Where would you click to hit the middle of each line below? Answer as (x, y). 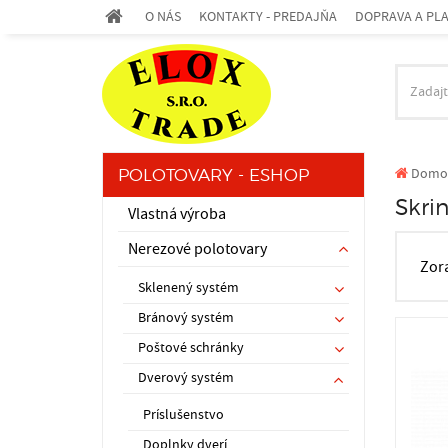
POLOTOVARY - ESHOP (213, 175)
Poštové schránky (191, 348)
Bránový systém (186, 318)
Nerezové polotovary (197, 249)
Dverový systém (186, 378)
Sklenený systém (188, 288)
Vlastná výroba (177, 214)
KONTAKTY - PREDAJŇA (267, 16)
